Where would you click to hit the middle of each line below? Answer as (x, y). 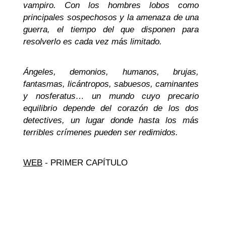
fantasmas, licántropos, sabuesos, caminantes (111, 84)
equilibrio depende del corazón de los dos (111, 108)
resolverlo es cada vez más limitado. (93, 42)
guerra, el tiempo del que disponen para (111, 30)
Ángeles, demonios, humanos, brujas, (111, 72)
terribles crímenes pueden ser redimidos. (101, 132)
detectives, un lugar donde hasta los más (111, 120)
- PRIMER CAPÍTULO (85, 163)
